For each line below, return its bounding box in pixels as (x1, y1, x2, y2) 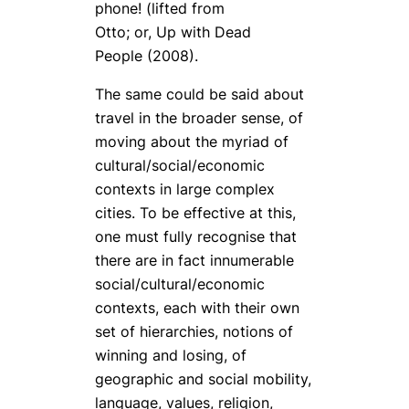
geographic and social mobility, (95, 370, 311, 389)
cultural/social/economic (95, 156, 265, 175)
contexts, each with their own (95, 299, 299, 318)
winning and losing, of (95, 346, 246, 365)
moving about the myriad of (95, 132, 288, 152)
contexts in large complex (95, 180, 275, 199)
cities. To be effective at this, (95, 204, 296, 223)
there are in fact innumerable (95, 251, 294, 270)
